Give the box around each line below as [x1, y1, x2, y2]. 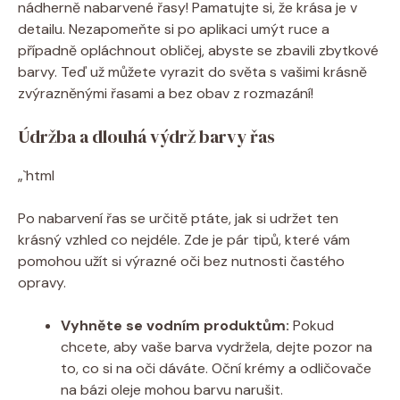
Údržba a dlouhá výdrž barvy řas [18, 123, 275, 149]
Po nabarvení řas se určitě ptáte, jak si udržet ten [18, 208, 338, 228]
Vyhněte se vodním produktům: [61, 315, 289, 335]
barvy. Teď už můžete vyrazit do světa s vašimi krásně [18, 62, 367, 81]
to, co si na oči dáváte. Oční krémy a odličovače [61, 358, 371, 378]
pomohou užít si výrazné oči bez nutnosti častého [18, 251, 345, 271]
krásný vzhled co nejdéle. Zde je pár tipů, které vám [18, 229, 350, 249]
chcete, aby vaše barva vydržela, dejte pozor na [61, 337, 372, 356]
